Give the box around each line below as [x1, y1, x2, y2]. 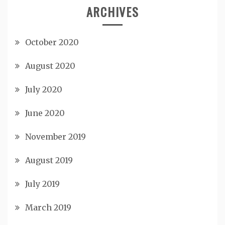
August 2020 [25, 61, 75, 71]
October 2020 [25, 37, 79, 48]
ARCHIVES [86, 3, 139, 21]
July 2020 [25, 84, 62, 95]
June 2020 [25, 108, 65, 119]
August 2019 [25, 155, 73, 166]
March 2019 [25, 202, 71, 213]
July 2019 [25, 179, 60, 189]
